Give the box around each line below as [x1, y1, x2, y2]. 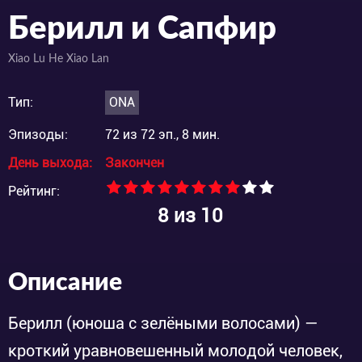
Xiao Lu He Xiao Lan [8, 53, 109, 65]
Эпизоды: [8, 126, 68, 142]
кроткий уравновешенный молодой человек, [8, 340, 343, 360]
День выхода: [8, 154, 92, 170]
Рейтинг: [8, 183, 60, 199]
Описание [8, 270, 122, 295]
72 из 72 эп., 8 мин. [105, 126, 220, 142]
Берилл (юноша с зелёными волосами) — [8, 313, 318, 333]
